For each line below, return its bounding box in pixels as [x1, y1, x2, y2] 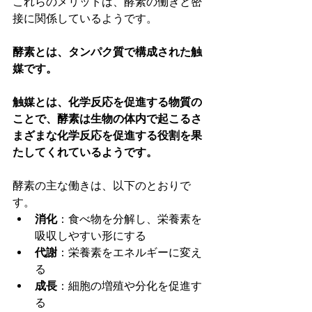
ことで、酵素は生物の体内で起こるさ [13, 112, 202, 126]
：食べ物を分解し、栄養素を [57, 212, 202, 226]
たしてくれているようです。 [13, 146, 157, 159]
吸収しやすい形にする [35, 229, 146, 243]
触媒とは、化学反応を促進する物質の [13, 95, 202, 109]
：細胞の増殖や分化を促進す [57, 279, 202, 293]
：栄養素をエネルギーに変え [57, 246, 202, 260]
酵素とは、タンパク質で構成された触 [13, 45, 202, 59]
